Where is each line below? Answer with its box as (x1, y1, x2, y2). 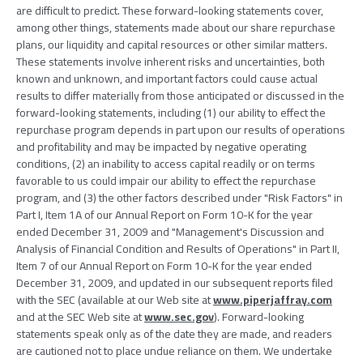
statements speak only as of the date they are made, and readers (16, 323, 332, 344)
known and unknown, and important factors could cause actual (16, 68, 318, 89)
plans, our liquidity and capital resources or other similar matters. (16, 34, 327, 55)
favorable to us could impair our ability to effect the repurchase (16, 170, 316, 191)
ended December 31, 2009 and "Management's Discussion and (16, 221, 324, 242)
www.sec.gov (144, 306, 214, 327)
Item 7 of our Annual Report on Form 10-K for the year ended (16, 255, 312, 276)
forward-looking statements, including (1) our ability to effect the (16, 102, 326, 123)
